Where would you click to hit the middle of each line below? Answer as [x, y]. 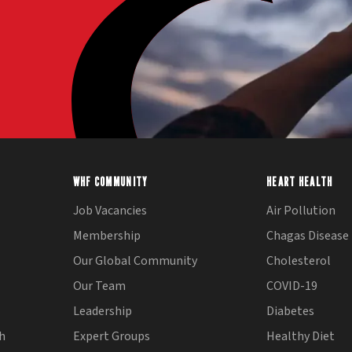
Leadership [102, 311]
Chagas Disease [308, 235]
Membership [106, 235]
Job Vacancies [110, 210]
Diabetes [291, 311]
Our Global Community [135, 260]
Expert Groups [111, 336]
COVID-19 [292, 286]
